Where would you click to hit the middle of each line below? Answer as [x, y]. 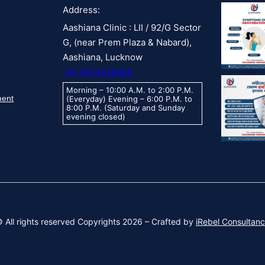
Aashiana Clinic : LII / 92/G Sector [132, 28]
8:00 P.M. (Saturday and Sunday [126, 108]
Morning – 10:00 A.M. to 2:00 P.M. [130, 90]
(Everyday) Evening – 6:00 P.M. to [130, 99]
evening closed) [96, 117]
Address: [82, 10]
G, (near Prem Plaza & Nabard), [127, 42]
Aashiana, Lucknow [103, 57]
